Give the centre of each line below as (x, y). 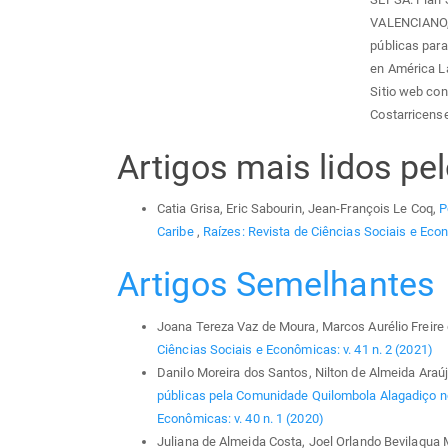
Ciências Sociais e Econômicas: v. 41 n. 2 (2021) (295, 349)
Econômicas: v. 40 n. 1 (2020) (240, 418)
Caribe (177, 232)
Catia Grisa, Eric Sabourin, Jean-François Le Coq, (298, 209)
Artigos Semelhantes (276, 284)
